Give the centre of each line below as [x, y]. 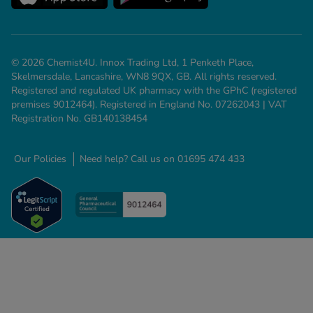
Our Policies [40, 159]
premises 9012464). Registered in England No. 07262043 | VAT [149, 104]
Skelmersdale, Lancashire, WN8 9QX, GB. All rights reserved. [144, 76]
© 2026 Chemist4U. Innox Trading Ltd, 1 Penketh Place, [132, 62]
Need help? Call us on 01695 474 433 [162, 159]
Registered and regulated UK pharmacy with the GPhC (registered [154, 90]
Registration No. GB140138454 [79, 118]
